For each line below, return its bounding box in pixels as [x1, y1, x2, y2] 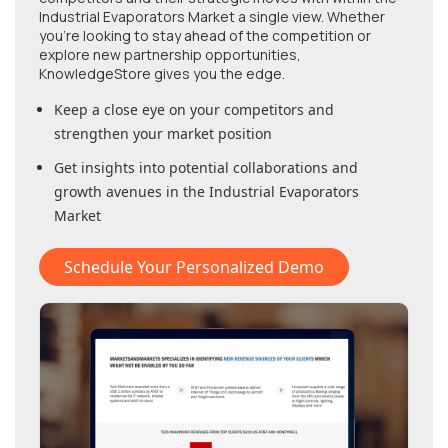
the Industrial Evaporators [183, 182, 359, 202]
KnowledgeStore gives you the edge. [39, 64, 285, 84]
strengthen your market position [54, 124, 272, 144]
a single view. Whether [235, 7, 385, 27]
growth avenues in [54, 182, 183, 202]
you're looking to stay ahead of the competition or [39, 26, 371, 46]
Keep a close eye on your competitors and [54, 100, 334, 120]
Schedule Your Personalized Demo [64, 256, 324, 279]
